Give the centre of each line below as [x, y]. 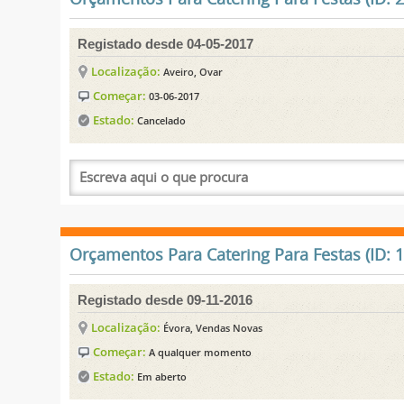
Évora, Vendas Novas [213, 327]
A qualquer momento [201, 352]
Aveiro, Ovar [193, 71]
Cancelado [162, 120]
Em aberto [162, 376]
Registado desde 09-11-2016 [165, 299]
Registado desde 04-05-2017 [166, 43]
